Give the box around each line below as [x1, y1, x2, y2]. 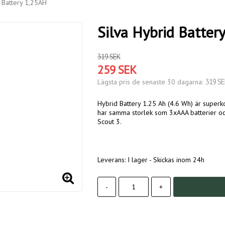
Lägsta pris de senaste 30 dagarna [97, 77, 202, 87]
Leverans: [97, 155, 128, 165]
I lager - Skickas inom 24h [127, 155, 204, 165]
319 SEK [97, 52, 121, 62]
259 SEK [97, 62, 136, 77]
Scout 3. [97, 117, 122, 127]
